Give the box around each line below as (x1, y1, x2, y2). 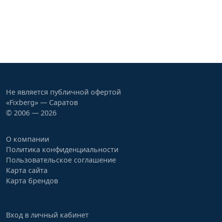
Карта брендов (6, 176, 58, 185)
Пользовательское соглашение (6, 155, 116, 165)
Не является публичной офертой (6, 87, 121, 97)
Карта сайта (6, 166, 48, 175)
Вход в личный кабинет (6, 210, 89, 220)
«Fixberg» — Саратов (6, 98, 78, 107)
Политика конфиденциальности (6, 145, 118, 154)
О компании (6, 134, 49, 144)
